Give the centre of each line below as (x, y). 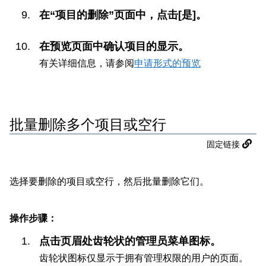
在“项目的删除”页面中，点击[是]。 (123, 15)
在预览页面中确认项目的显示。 (114, 46)
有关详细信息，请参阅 (87, 63)
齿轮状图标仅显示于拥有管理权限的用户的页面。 (144, 258)
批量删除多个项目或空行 (88, 125)
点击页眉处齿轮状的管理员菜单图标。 (130, 241)
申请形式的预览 (167, 63)
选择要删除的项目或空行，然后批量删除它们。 (109, 181)
